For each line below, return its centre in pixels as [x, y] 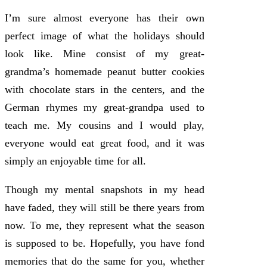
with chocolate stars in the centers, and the [105, 89]
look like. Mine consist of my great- [105, 53]
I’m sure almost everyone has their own [105, 18]
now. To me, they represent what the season [105, 225]
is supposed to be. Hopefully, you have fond [105, 243]
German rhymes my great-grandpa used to [105, 107]
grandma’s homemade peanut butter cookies [105, 71]
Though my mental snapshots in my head [105, 189]
